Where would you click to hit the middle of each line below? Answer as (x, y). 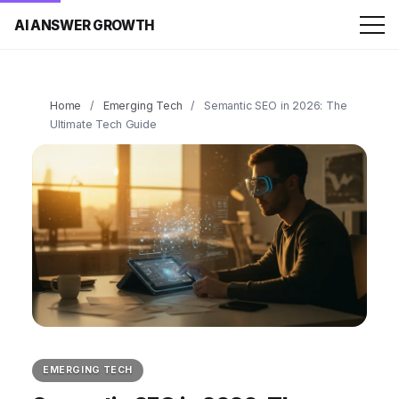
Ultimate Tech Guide (103, 124)
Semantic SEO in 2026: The (275, 106)
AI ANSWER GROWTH (85, 25)
